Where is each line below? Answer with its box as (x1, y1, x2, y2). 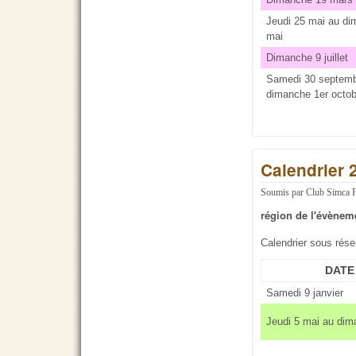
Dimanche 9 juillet (265, 52, 348, 64)
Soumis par (261, 188, 307, 199)
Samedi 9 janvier (265, 286, 343, 299)
